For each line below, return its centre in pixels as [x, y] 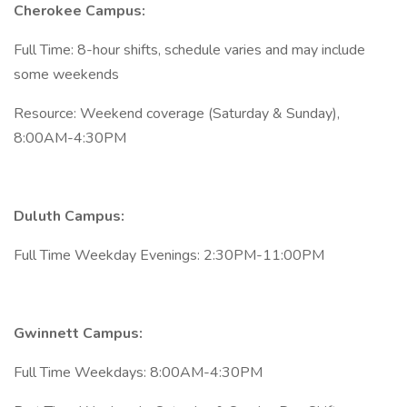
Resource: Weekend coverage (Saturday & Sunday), [177, 114]
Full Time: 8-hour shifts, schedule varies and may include [189, 50]
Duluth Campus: [69, 216]
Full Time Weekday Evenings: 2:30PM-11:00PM [169, 255]
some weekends [66, 74]
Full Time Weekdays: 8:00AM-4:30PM [138, 372]
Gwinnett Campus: [78, 333]
